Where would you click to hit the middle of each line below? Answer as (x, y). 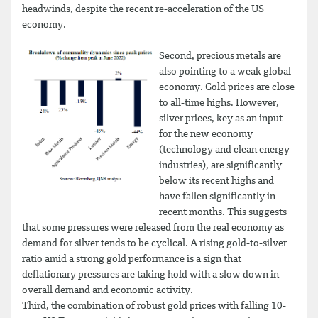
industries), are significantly (220, 165)
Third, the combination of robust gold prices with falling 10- (154, 306)
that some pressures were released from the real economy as (153, 227)
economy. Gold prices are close (227, 87)
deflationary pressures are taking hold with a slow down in (150, 274)
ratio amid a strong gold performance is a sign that (132, 259)
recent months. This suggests (223, 212)
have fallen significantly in (217, 196)
